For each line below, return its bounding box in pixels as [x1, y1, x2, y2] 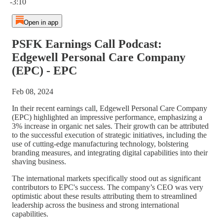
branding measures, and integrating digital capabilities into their [12, 148, 208, 157]
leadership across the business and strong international [12, 200, 179, 209]
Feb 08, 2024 [12, 87, 53, 96]
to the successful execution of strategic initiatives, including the [12, 130, 207, 139]
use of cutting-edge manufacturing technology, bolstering [12, 139, 188, 148]
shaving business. [12, 157, 66, 166]
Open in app [23, 19, 58, 26]
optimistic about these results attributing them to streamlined [12, 191, 197, 200]
